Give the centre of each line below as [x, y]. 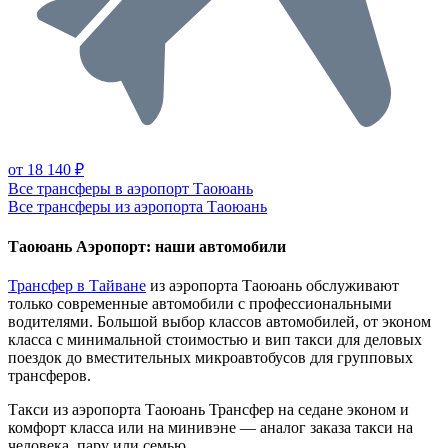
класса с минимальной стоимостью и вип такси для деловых [215, 339]
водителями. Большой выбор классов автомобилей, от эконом [219, 321]
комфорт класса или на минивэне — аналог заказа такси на [210, 427]
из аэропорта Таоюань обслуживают [272, 285]
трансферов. [49, 375]
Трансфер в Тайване [77, 285]
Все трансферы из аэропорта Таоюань [137, 207]
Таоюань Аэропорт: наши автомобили [147, 246]
